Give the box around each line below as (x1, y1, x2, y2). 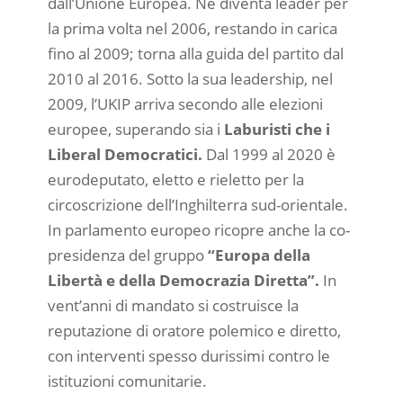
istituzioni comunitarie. (47, 370, 207, 391)
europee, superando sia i (47, 118, 224, 139)
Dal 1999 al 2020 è (201, 143, 336, 165)
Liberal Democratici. (47, 143, 202, 165)
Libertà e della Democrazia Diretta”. (47, 269, 319, 291)
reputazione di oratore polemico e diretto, (47, 319, 341, 341)
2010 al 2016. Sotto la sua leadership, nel (47, 67, 333, 89)
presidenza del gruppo (47, 244, 204, 265)
